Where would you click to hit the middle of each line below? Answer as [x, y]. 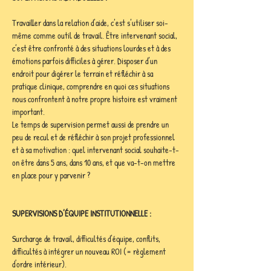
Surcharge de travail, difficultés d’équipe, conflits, [87, 239]
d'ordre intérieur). [40, 264]
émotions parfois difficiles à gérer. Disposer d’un [86, 61]
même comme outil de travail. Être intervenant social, [96, 35]
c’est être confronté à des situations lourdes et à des [92, 48]
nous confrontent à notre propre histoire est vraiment [96, 99]
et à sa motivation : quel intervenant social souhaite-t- [96, 150]
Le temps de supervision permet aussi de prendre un [91, 124]
